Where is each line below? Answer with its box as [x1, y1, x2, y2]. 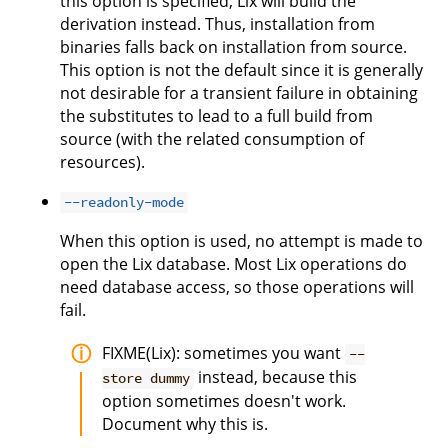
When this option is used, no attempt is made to [60, 230, 423, 253]
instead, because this [194, 366, 358, 389]
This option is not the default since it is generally [60, 59, 423, 82]
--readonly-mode [64, 193, 185, 212]
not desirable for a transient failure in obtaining [60, 82, 418, 105]
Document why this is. [102, 413, 268, 436]
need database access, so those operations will [60, 276, 414, 299]
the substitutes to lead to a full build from [60, 105, 373, 128]
